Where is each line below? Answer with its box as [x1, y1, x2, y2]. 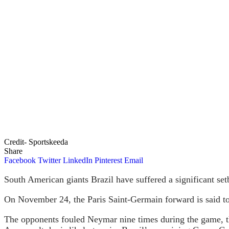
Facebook [4, 155, 36, 165]
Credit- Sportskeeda [4, 137, 68, 146]
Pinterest [95, 155, 122, 165]
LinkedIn [63, 155, 93, 165]
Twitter [38, 155, 61, 165]
